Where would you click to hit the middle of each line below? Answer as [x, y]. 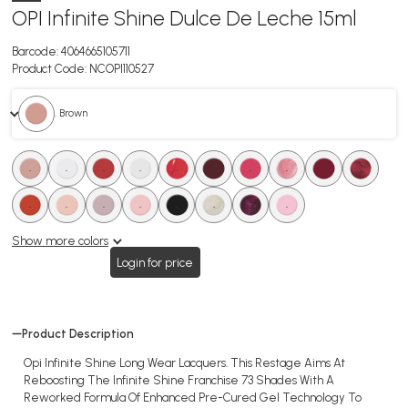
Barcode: [35, 51]
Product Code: [49, 69]
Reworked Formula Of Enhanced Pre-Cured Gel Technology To [193, 398]
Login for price [155, 262]
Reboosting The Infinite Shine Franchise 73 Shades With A [179, 381]
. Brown [71, 113]
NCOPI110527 [122, 69]
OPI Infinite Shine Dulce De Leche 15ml [184, 18]
